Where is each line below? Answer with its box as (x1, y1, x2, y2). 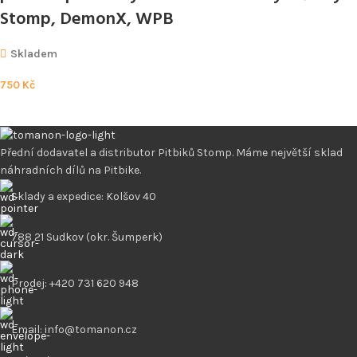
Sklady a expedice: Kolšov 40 (11, 189, 156, 203)
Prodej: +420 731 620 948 (11, 276, 139, 290)
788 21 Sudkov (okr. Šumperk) (11, 229, 163, 244)
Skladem (10, 47, 57, 61)
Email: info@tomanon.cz (11, 322, 137, 336)
